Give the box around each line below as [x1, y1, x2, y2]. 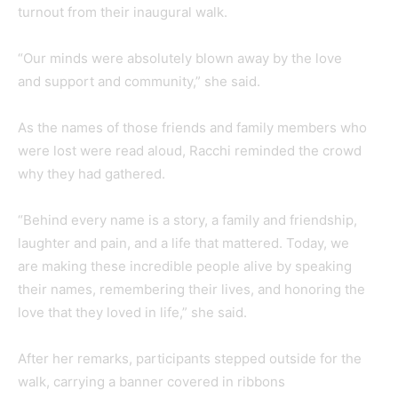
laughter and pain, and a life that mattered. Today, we [18, 234, 349, 251]
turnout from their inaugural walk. [18, 3, 227, 20]
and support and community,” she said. [18, 72, 260, 90]
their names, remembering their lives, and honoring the [18, 280, 365, 298]
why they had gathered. [18, 164, 169, 182]
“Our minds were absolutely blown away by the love [18, 49, 342, 67]
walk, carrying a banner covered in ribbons [18, 372, 285, 390]
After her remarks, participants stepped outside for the [18, 349, 362, 367]
